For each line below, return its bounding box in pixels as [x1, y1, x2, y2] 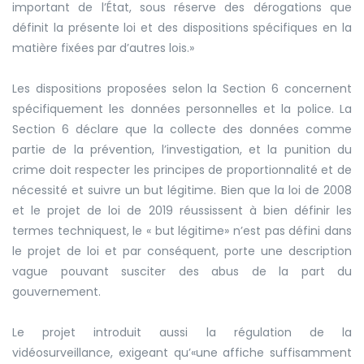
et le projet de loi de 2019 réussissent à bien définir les [12, 201, 352, 219]
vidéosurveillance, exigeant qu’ [12, 344, 191, 361]
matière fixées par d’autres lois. [12, 39, 189, 56]
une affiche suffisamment [195, 344, 352, 361]
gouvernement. [12, 283, 101, 300]
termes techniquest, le [12, 222, 146, 239]
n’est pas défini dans [229, 222, 353, 239]
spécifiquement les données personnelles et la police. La [12, 100, 352, 117]
